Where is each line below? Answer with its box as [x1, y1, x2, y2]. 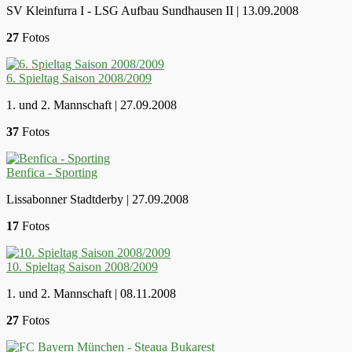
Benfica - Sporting [6, 165, 97, 179]
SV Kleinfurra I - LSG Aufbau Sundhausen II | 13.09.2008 [6, 3, 299, 17]
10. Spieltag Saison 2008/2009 [6, 259, 158, 273]
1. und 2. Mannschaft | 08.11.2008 [6, 286, 176, 300]
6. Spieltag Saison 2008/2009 [6, 71, 152, 85]
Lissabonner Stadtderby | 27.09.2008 [6, 192, 189, 206]
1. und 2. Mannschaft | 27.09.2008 [6, 97, 177, 112]
